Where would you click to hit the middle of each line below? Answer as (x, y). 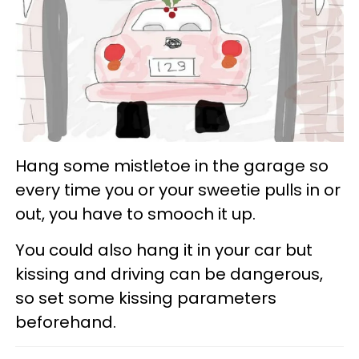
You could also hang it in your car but (164, 250)
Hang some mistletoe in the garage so (172, 165)
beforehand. (66, 322)
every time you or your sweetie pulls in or (178, 190)
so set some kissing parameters (146, 298)
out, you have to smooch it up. (135, 214)
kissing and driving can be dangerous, (169, 274)
